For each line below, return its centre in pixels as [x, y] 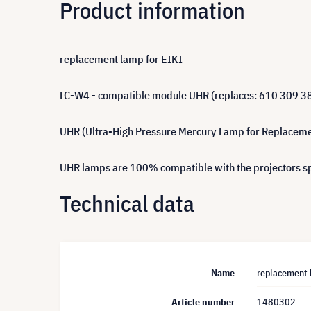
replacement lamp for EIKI [121, 59]
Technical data [127, 203]
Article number [203, 302]
